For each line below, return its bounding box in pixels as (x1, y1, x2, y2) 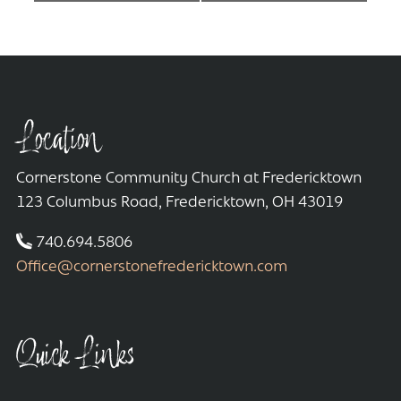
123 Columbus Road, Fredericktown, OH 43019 (16, 193, 343, 211)
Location (16, 112, 101, 166)
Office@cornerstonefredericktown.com (16, 258, 287, 276)
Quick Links (16, 328, 134, 381)
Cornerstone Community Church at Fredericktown (16, 169, 362, 187)
